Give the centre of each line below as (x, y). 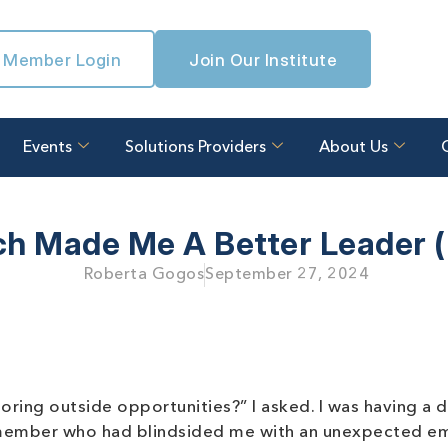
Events (47, 147)
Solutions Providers (195, 147)
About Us (353, 147)
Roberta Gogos (144, 275)
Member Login (62, 60)
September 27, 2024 (287, 275)
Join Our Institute (263, 60)
